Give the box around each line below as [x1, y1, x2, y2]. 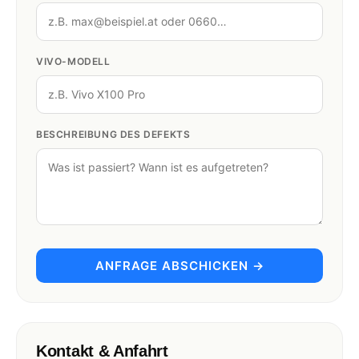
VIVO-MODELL [36, 54, 111, 67]
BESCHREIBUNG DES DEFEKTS [36, 127, 191, 140]
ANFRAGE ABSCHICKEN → [95, 257, 264, 273]
